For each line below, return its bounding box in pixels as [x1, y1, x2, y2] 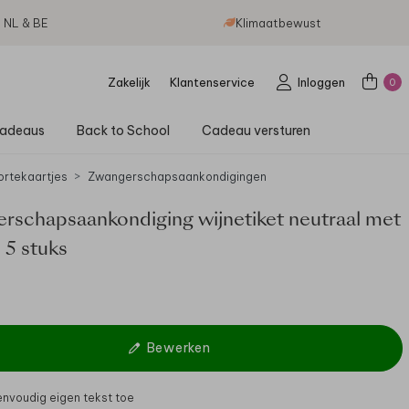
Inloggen [297, 74, 345, 89]
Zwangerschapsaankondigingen [87, 170, 267, 184]
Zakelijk [107, 74, 151, 89]
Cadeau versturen [201, 121, 310, 139]
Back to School [76, 121, 170, 139]
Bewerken [146, 340, 211, 356]
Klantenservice [169, 74, 255, 89]
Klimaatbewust [235, 16, 321, 30]
